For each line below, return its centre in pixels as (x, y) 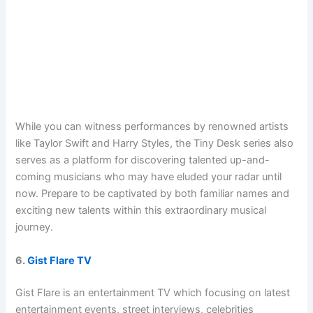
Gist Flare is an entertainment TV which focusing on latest (153, 292)
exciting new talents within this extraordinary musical (141, 211)
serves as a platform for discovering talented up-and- (143, 160)
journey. (35, 227)
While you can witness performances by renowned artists (152, 127)
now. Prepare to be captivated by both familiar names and (153, 194)
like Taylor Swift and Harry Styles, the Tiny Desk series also (155, 144)
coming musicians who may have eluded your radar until (149, 177)
